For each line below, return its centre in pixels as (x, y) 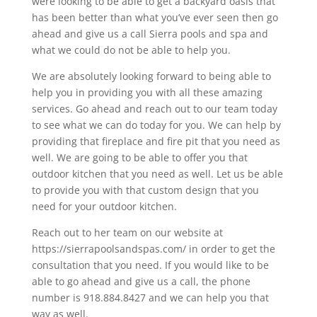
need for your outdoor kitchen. (104, 206)
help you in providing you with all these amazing (147, 92)
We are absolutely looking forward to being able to (151, 76)
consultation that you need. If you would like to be (150, 265)
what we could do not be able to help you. (131, 50)
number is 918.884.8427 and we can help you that (150, 297)
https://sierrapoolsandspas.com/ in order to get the (153, 248)
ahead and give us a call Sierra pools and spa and (150, 33)
